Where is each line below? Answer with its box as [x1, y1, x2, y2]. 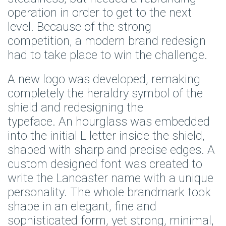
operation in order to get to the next [8, 5, 192, 20]
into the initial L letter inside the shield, [8, 128, 205, 143]
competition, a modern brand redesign [8, 33, 206, 48]
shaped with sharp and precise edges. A [8, 142, 215, 157]
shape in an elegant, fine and [8, 199, 156, 213]
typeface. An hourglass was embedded [8, 114, 210, 129]
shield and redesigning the [8, 100, 143, 115]
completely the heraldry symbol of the [8, 86, 203, 100]
